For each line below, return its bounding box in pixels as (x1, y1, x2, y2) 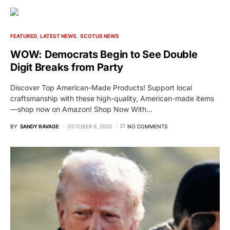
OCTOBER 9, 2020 (67, 123, 112, 129)
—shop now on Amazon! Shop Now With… (10, 104, 152, 113)
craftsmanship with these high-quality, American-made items (10, 93, 214, 103)
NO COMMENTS (127, 123, 167, 129)
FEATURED (10, 32, 37, 39)
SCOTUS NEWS (80, 32, 119, 39)
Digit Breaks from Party (10, 61, 123, 73)
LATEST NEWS (40, 32, 77, 39)
